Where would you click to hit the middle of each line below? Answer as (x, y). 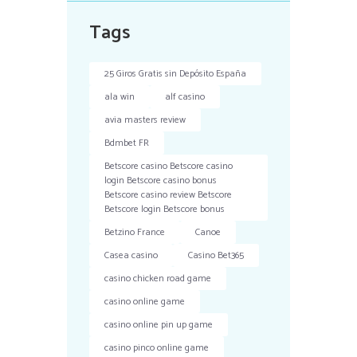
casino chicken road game (158, 279)
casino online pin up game (159, 325)
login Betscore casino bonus (161, 181)
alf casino (185, 97)
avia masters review (145, 120)
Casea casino (131, 256)
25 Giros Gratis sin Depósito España (176, 74)
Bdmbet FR (127, 143)
